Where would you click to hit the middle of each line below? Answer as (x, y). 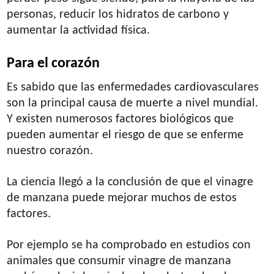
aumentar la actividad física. (79, 30)
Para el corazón (54, 63)
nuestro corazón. (50, 151)
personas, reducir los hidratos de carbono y (118, 14)
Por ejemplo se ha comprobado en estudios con (129, 245)
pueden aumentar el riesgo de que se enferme (125, 135)
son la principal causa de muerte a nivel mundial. (133, 103)
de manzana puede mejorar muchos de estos (122, 198)
